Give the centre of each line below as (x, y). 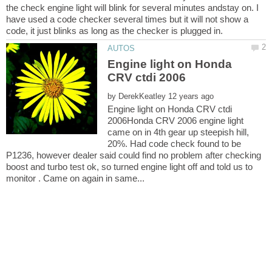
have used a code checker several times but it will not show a (127, 19)
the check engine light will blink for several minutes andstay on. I (132, 8)
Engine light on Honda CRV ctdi (170, 109)
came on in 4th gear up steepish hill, (178, 132)
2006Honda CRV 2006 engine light (176, 120)
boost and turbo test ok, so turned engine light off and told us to (129, 166)
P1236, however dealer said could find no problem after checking (134, 155)
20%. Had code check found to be (175, 143)
